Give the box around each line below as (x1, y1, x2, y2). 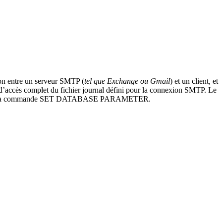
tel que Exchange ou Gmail (84, 77, 170, 86)
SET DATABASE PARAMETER (40, 95, 149, 104)
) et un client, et (170, 77, 218, 86)
